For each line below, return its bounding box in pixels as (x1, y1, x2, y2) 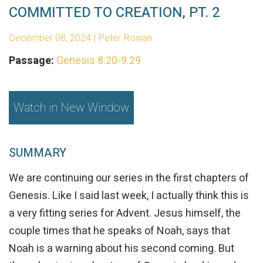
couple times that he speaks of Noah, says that (9, 222, 230, 239)
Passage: (9, 53, 54, 69)
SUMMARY (9, 144, 69, 162)
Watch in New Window (14, 99, 129, 117)
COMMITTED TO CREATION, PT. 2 (9, 2, 220, 23)
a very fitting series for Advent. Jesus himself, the (9, 205, 241, 221)
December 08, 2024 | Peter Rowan (9, 31, 152, 45)
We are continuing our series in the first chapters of (9, 170, 249, 186)
